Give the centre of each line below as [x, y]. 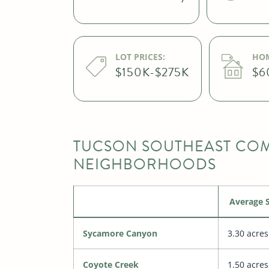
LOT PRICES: [140, 57]
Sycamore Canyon [120, 234]
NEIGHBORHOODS [144, 165]
